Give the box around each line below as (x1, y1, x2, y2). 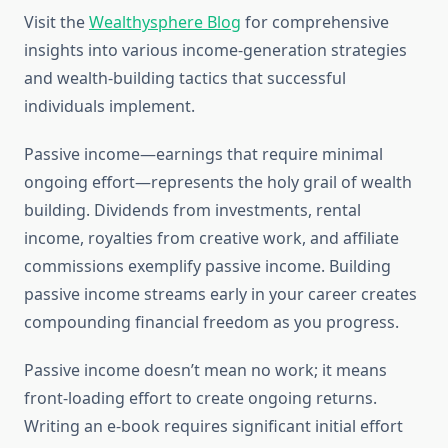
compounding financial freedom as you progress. (24, 311, 399, 334)
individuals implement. (24, 95, 195, 118)
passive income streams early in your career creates (24, 283, 417, 306)
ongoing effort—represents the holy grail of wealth (24, 171, 412, 194)
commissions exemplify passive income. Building (24, 255, 391, 278)
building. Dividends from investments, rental (24, 199, 361, 222)
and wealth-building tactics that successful (24, 67, 346, 90)
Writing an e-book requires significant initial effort (24, 415, 403, 438)
